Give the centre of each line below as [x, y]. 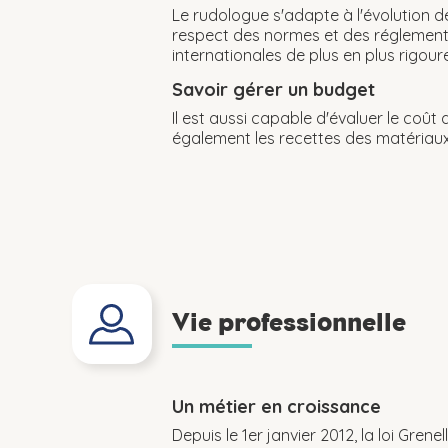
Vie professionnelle [289, 321]
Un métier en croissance [276, 406]
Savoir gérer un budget [273, 89]
